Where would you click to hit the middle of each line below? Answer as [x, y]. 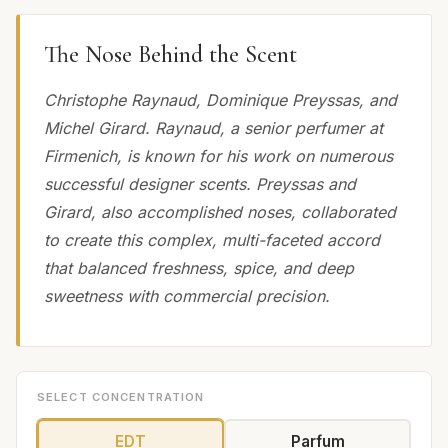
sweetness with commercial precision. [187, 295]
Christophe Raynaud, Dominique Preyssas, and [220, 99]
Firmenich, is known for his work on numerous [218, 155]
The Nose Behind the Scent [170, 54]
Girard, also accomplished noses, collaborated [220, 211]
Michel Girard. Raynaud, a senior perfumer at [213, 127]
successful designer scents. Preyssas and [200, 183]
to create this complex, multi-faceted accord [212, 239]
